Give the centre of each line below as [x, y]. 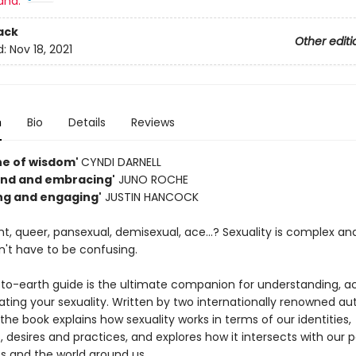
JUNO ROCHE [151, 180]
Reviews [153, 122]
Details [87, 122]
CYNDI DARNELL [121, 162]
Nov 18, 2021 [41, 50]
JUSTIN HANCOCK [150, 197]
